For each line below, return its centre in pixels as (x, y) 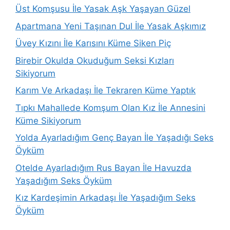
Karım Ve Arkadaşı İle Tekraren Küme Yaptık (106, 90)
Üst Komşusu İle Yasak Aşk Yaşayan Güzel (103, 9)
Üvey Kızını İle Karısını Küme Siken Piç (93, 43)
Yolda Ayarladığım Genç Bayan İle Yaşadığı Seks (114, 138)
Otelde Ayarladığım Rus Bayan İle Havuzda (103, 168)
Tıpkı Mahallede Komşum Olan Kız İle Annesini (110, 108)
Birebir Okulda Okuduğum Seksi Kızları (95, 60)
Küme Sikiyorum (48, 120)
